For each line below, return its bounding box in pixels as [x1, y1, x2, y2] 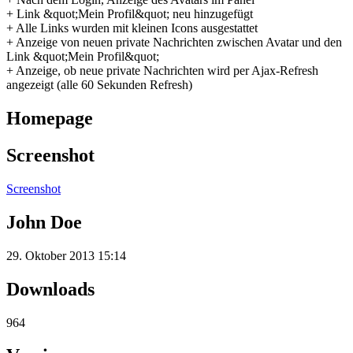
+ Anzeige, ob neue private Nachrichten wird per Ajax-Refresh [6, 64, 318, 78]
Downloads [6, 278, 95, 299]
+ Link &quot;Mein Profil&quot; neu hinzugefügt [6, 7, 253, 21]
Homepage [6, 108, 93, 129]
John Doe [6, 211, 82, 232]
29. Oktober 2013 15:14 [6, 248, 126, 262]
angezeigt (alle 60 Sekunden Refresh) [6, 78, 192, 92]
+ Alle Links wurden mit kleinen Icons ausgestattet [6, 21, 258, 35]
